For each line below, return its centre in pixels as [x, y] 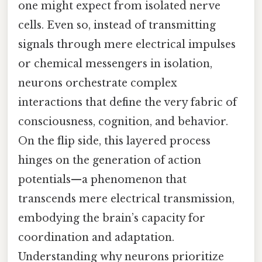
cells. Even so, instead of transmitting [117, 25]
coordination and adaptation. [96, 237]
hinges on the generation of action [110, 160]
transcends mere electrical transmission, [126, 199]
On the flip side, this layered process [114, 141]
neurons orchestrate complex [98, 83]
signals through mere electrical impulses [127, 44]
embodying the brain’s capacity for [112, 218]
